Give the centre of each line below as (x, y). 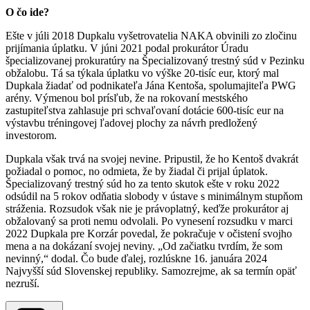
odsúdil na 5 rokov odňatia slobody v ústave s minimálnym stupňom (154, 197)
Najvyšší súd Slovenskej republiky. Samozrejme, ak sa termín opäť (151, 271)
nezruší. (22, 284)
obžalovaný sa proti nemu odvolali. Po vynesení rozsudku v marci (149, 221)
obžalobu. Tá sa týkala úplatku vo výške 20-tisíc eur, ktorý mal (142, 73)
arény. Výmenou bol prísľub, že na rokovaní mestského (127, 98)
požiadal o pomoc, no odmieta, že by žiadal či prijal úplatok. (137, 172)
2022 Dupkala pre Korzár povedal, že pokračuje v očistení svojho (149, 234)
